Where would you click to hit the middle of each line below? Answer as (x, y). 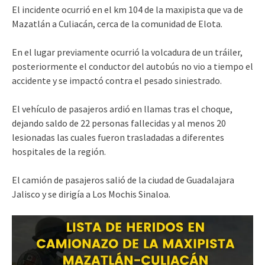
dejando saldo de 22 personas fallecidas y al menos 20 (119, 123)
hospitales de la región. (59, 151)
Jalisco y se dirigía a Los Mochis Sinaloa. (91, 194)
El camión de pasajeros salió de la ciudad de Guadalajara (123, 180)
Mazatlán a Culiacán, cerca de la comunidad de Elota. (117, 23)
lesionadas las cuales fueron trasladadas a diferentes (118, 137)
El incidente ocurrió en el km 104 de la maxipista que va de (127, 9)
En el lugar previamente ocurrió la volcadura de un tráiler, (127, 52)
